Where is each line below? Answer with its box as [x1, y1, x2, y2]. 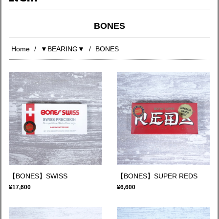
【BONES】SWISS [9, 172, 67, 180]
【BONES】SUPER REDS [117, 172, 197, 180]
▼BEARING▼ [41, 45, 85, 53]
